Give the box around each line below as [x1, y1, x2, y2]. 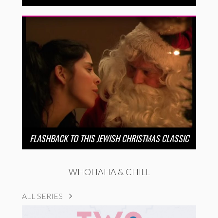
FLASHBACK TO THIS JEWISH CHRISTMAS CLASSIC [29, 131, 189, 145]
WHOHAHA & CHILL [68, 166, 150, 177]
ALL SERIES [22, 191, 64, 200]
